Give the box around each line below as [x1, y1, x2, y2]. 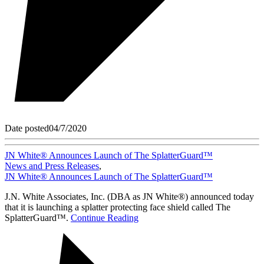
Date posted [5, 123, 49, 133]
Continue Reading [71, 212, 138, 223]
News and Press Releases [5, 160, 99, 171]
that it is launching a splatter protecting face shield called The [5, 202, 230, 212]
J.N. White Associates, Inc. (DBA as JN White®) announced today [5, 191, 254, 202]
